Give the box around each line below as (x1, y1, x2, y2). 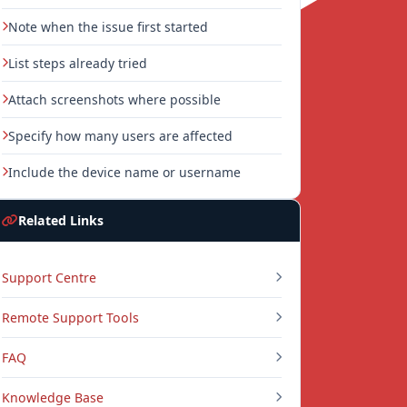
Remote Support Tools (2, 309, 139, 326)
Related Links (18, 212, 104, 229)
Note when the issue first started (8, 18, 208, 35)
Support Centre (2, 269, 96, 286)
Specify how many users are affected (8, 127, 233, 144)
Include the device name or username (8, 164, 241, 181)
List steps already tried (8, 55, 147, 72)
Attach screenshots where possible (8, 91, 221, 108)
